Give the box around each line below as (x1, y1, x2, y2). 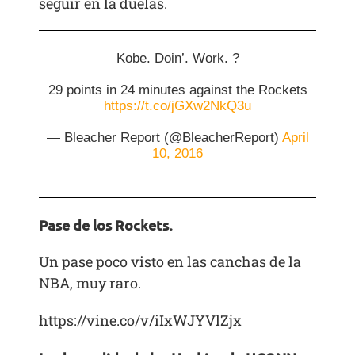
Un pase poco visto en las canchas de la (39, 251, 302, 271)
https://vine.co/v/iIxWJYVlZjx (39, 310, 242, 330)
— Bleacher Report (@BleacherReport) (46, 129, 282, 145)
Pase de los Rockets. (39, 215, 174, 234)
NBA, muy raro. (39, 273, 142, 292)
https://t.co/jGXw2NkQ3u (104, 97, 251, 113)
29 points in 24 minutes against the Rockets (48, 82, 307, 97)
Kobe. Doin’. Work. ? (116, 50, 239, 66)
